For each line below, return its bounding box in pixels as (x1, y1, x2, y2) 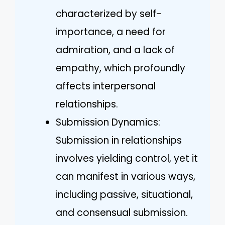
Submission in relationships (56, 133, 182, 147)
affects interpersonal (56, 79, 156, 93)
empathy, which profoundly (56, 61, 185, 75)
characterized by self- (56, 7, 162, 21)
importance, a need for (56, 25, 166, 39)
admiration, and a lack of (56, 43, 175, 57)
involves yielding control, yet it (56, 151, 198, 165)
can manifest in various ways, (56, 169, 195, 183)
